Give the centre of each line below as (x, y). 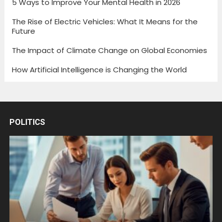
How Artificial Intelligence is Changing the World (99, 69)
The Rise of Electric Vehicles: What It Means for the (105, 21)
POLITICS (27, 122)
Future (23, 31)
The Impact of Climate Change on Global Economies (109, 50)
